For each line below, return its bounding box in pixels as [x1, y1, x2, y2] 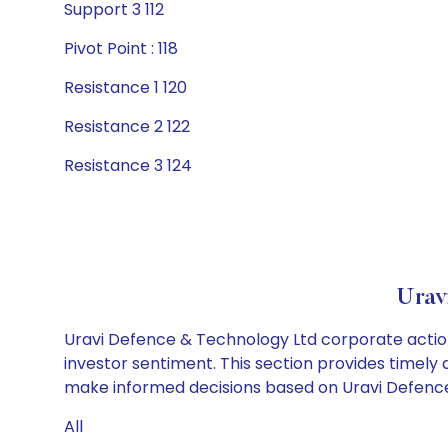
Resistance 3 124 [64, 154, 192, 177]
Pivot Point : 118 [64, 37, 178, 60]
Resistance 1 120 [64, 76, 187, 99]
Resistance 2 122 [64, 115, 190, 138]
